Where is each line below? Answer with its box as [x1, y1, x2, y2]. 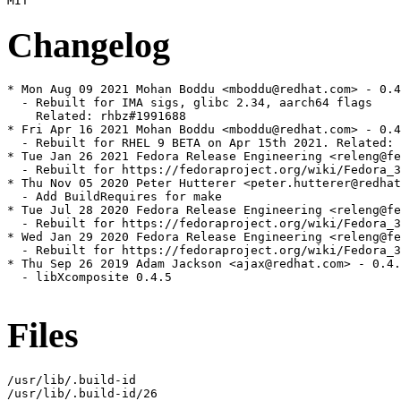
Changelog [7, 24, 170, 65]
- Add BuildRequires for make [7, 190, 222, 204]
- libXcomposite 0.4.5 [7, 270, 172, 285]
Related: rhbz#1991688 [7, 109, 186, 124]
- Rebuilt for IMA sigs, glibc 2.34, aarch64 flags [7, 96, 372, 110]
